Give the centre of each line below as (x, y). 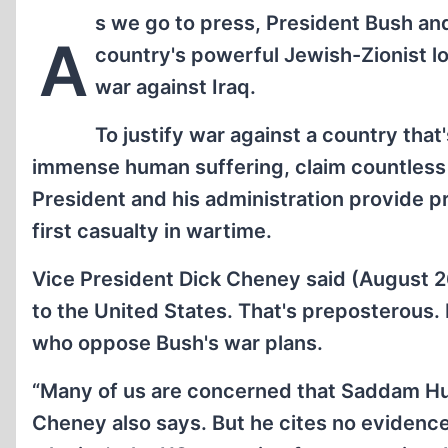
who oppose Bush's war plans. (177, 343)
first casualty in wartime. (152, 231)
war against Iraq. (175, 87)
